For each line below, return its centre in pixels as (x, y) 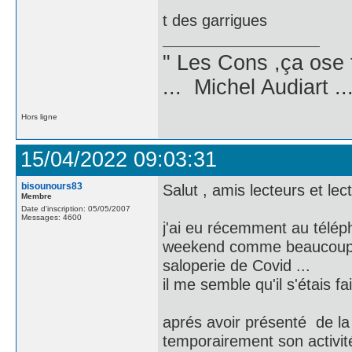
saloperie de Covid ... (236, 265)
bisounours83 (52, 186)
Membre (37, 196)
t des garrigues (215, 20)
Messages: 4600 (51, 217)
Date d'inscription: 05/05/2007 (76, 209)
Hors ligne (39, 117)
